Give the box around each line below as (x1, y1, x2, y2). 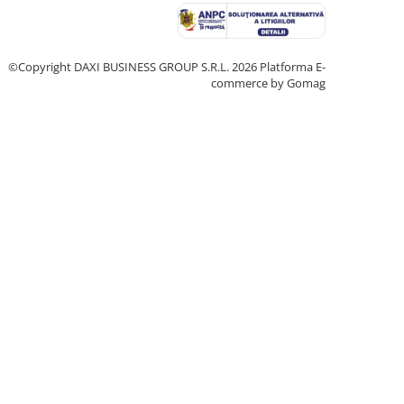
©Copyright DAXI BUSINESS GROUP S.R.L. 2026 (8, 59, 260, 75)
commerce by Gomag (211, 75, 326, 91)
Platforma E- (260, 59, 326, 75)
